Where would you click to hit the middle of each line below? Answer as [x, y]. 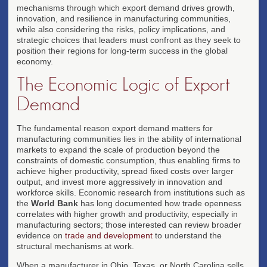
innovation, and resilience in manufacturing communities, [124, 18]
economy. [35, 61]
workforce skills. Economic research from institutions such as [131, 192]
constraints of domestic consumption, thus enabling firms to [128, 160]
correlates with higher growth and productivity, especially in [127, 214]
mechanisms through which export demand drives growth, [126, 7]
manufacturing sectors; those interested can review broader [129, 224]
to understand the [187, 235]
